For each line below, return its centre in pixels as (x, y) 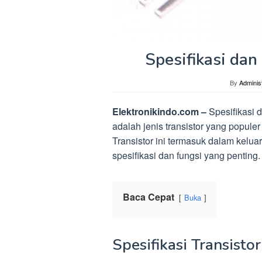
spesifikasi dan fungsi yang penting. (186, 155)
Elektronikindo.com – (161, 111)
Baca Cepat (149, 196)
